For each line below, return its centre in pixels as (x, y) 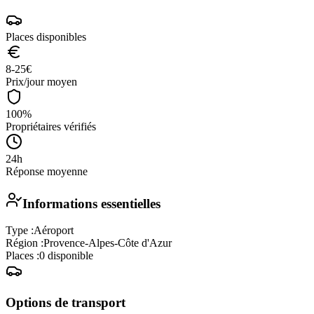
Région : (25, 243)
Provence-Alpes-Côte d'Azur (108, 243)
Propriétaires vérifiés (51, 126)
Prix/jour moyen (41, 81)
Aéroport (54, 231)
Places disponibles (46, 36)
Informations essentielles (91, 203)
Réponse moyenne (47, 171)
